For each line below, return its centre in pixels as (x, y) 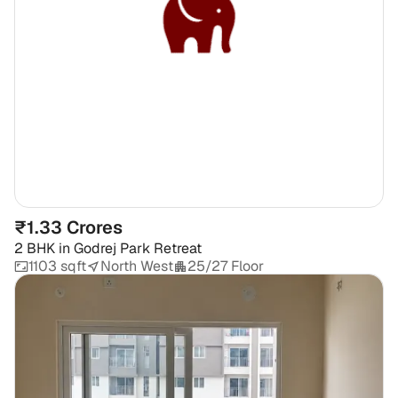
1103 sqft (57, 266)
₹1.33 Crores (68, 227)
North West (137, 266)
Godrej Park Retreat (138, 248)
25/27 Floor (226, 266)
